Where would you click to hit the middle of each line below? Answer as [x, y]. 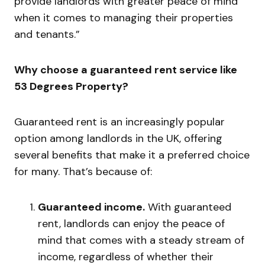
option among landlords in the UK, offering [118, 139]
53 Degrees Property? [71, 87]
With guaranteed [188, 207]
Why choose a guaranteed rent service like [126, 70]
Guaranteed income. [91, 207]
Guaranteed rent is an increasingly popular [119, 122]
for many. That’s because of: [83, 172]
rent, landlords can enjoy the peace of [131, 224]
